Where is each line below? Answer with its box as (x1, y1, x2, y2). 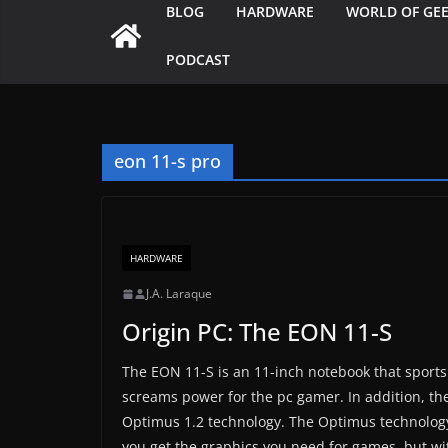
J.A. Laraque (146, 285, 212, 303)
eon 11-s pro (114, 149, 221, 174)
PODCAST (166, 50, 230, 70)
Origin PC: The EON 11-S (122, 315, 392, 349)
